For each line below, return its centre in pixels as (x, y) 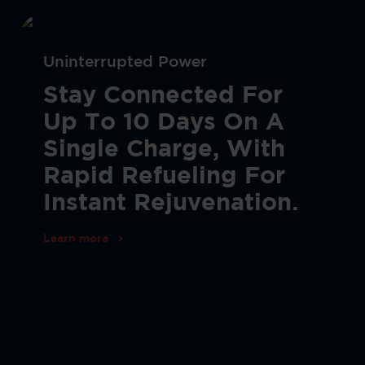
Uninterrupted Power (125, 63)
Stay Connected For (163, 97)
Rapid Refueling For (164, 177)
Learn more (75, 238)
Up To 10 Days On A (163, 123)
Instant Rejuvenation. (170, 204)
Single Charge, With (164, 150)
